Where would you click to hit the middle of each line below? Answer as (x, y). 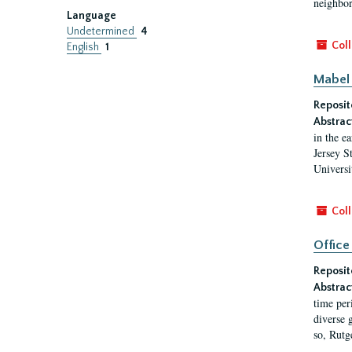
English (84, 47)
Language (92, 16)
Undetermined (102, 31)
